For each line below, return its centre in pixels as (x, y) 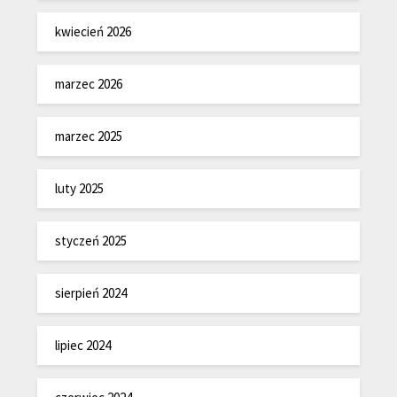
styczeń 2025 (91, 241)
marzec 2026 (89, 84)
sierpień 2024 (91, 293)
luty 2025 (80, 189)
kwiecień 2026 (93, 32)
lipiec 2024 (83, 346)
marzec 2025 (89, 136)
